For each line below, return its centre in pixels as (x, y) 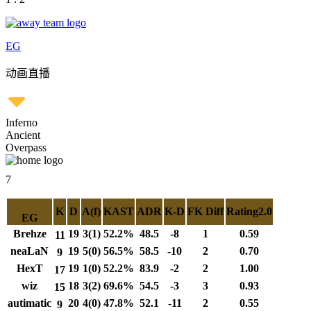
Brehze (30, 234)
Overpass (26, 148)
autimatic (30, 303)
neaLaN (30, 251)
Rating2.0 (249, 211)
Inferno (22, 123)
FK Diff (205, 211)
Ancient (23, 135)
